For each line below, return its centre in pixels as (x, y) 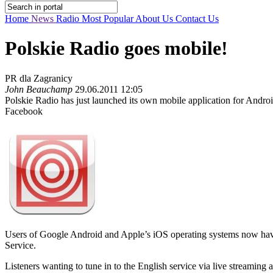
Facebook (24, 111)
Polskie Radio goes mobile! (116, 48)
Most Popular (108, 19)
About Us (155, 19)
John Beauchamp (39, 89)
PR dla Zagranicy (39, 78)
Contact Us (197, 19)
